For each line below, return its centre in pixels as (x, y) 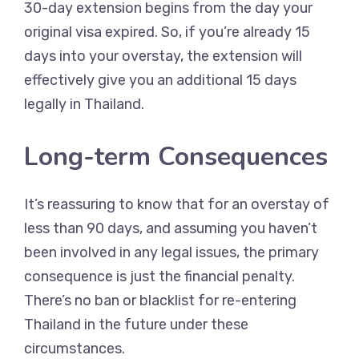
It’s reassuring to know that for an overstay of (177, 204)
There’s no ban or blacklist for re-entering (160, 301)
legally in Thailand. (84, 104)
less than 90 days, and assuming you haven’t (171, 228)
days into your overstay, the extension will (163, 56)
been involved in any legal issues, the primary (171, 252)
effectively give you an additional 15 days (160, 80)
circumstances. (75, 349)
